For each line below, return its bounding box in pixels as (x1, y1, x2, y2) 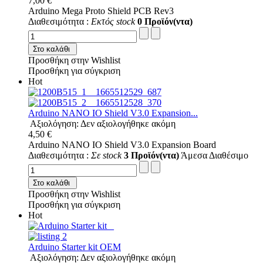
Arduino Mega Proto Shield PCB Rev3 (28, 5, 174, 16)
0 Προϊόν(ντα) (137, 16, 193, 26)
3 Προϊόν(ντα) (124, 150, 179, 160)
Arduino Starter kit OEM (28, 241, 121, 252)
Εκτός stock (91, 16, 135, 26)
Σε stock (91, 150, 122, 160)
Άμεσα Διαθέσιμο (179, 150, 248, 160)
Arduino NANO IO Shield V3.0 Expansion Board (28, 139, 216, 150)
